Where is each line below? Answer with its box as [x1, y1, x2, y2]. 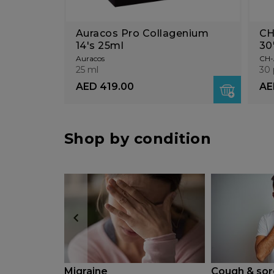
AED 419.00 [75, 81, 134, 93]
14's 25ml [75, 40, 124, 52]
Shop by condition [64, 130, 211, 148]
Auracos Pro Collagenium [75, 28, 209, 40]
